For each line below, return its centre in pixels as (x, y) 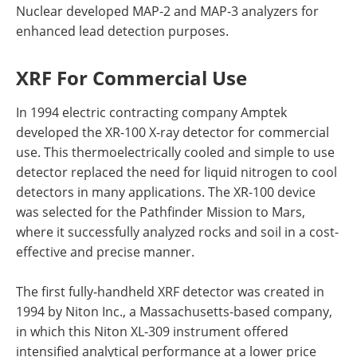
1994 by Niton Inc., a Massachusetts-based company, (174, 311)
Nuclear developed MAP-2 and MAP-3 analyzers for (167, 11)
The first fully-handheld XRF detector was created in (170, 291)
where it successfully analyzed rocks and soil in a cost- (177, 231)
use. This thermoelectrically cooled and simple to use (175, 152)
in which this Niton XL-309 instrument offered (152, 331)
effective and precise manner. (105, 251)
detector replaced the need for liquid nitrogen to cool (177, 172)
